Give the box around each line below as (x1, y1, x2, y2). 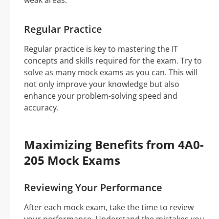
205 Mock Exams (24, 152, 120, 168)
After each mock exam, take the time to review (24, 202, 194, 213)
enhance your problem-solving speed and (24, 90, 177, 101)
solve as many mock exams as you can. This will (24, 67, 197, 78)
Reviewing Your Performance (24, 181, 162, 194)
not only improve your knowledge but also (24, 79, 179, 89)
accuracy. (24, 102, 59, 113)
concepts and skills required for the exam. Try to (24, 55, 202, 66)
